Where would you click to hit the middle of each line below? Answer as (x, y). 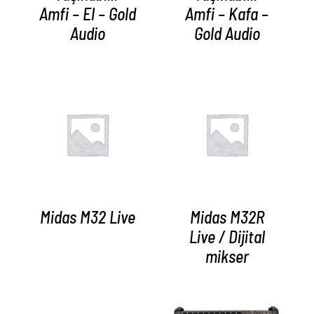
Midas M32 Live (87, 217)
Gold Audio (227, 34)
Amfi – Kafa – (227, 14)
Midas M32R (227, 217)
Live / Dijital (227, 237)
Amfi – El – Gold (87, 14)
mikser (227, 257)
